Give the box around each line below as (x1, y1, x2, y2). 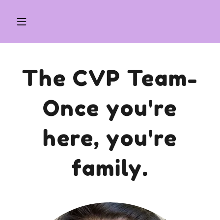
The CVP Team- (22, 65, 198, 91)
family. (72, 155, 148, 181)
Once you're (43, 95, 177, 121)
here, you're (43, 125, 177, 151)
